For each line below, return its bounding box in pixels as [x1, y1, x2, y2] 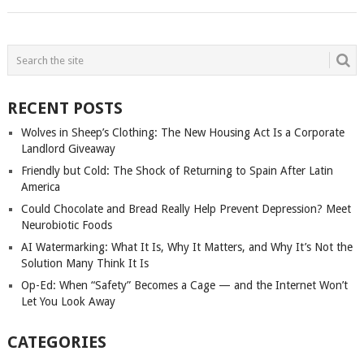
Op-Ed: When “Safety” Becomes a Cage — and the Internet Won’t [20, 279, 348, 292]
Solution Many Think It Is [20, 257, 149, 270]
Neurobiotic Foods [20, 219, 112, 232]
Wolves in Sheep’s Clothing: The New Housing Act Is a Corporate [20, 126, 344, 139]
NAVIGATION [6, 61, 131, 84]
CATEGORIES [6, 332, 106, 352]
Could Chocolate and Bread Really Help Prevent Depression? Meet [20, 202, 351, 215]
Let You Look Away [20, 295, 115, 308]
